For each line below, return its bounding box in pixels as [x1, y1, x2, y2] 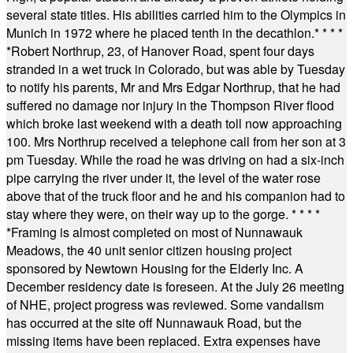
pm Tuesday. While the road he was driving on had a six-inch [6, 150, 344, 169]
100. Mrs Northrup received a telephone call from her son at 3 [6, 132, 346, 150]
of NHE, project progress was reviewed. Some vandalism [6, 295, 324, 314]
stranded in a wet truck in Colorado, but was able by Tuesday [6, 60, 345, 78]
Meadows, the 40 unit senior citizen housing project [6, 241, 292, 259]
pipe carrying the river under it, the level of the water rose [6, 169, 321, 187]
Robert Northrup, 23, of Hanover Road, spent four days [11, 42, 314, 60]
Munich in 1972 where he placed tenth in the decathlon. [6, 24, 314, 42]
